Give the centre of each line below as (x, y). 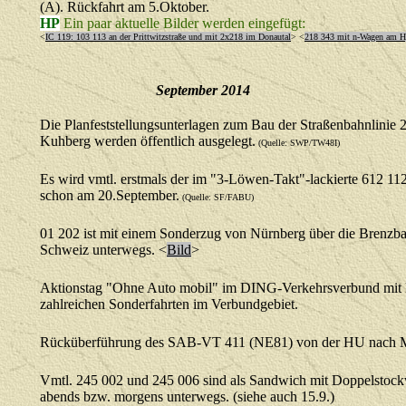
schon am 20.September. (110, 195)
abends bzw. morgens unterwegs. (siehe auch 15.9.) (187, 396)
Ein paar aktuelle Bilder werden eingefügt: (184, 23)
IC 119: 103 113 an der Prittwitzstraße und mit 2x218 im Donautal (168, 37)
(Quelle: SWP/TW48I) (298, 143)
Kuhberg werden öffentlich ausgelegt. (148, 141)
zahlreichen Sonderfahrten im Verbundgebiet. (169, 304)
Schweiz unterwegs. (99, 250)
